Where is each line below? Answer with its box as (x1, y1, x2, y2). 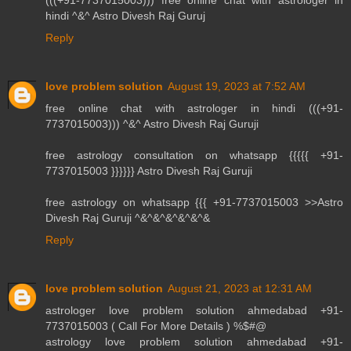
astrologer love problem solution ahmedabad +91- (45, 304, 343, 317)
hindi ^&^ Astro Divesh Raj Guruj (45, 9, 205, 23)
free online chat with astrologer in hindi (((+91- (45, 102, 343, 115)
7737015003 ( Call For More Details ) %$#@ (45, 320, 266, 333)
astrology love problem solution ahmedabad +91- (45, 335, 343, 349)
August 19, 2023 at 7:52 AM (168, 80, 306, 93)
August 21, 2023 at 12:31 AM (168, 282, 312, 295)
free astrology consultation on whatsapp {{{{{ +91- (45, 149, 343, 162)
